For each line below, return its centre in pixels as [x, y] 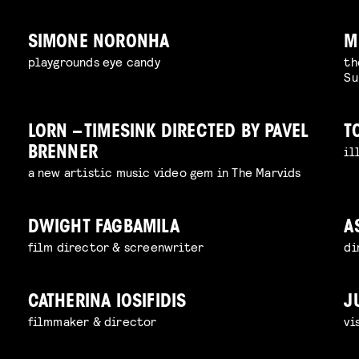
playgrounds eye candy [94, 62]
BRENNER [63, 154]
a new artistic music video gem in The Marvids [164, 172]
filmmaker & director [92, 321]
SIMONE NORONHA [99, 43]
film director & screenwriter [116, 247]
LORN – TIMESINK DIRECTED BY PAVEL [168, 133]
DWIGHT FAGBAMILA [103, 228]
